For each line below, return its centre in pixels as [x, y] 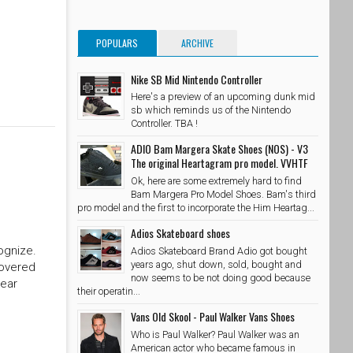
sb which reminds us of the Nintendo [211, 110]
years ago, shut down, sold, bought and [216, 264]
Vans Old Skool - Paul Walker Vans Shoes [213, 316]
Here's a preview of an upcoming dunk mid [223, 97]
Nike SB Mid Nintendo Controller [197, 79]
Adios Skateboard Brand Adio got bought [219, 251]
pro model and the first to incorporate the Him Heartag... [196, 208]
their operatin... [109, 291]
